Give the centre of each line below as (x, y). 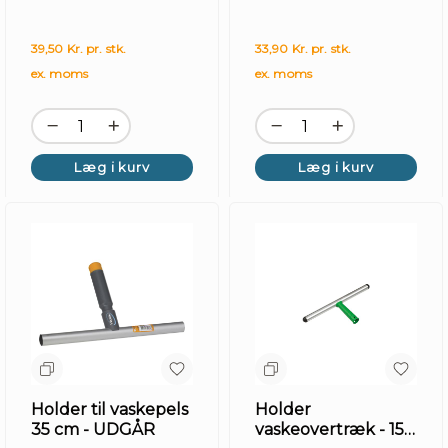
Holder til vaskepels (109, 409)
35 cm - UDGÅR (93, 429)
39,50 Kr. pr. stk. (79, 48)
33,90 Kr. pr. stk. (303, 48)
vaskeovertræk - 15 (329, 429)
